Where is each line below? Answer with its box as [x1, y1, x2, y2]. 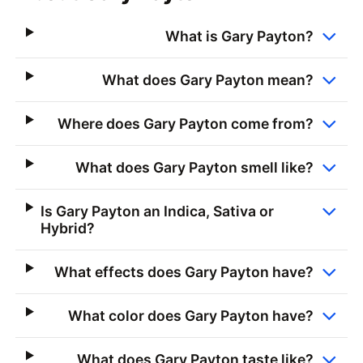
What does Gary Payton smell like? [75, 158, 314, 176]
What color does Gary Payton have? [67, 306, 314, 324]
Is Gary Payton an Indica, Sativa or [40, 202, 274, 220]
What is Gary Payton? [164, 27, 314, 45]
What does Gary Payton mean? [101, 70, 314, 88]
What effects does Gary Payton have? [53, 263, 314, 280]
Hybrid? [40, 219, 95, 237]
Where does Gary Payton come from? [57, 114, 314, 132]
